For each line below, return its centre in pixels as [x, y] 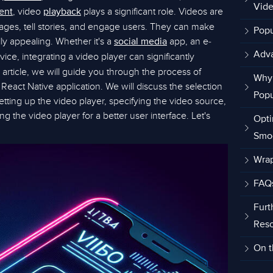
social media [140, 42]
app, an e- [189, 41]
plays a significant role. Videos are [152, 12]
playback [62, 12]
